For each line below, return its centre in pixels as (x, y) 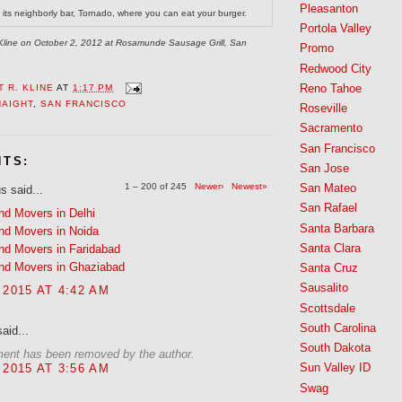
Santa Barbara (337, 228)
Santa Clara (330, 248)
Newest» (249, 186)
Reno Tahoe (331, 88)
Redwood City (336, 68)
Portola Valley (336, 29)
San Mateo (328, 188)
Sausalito (324, 288)
